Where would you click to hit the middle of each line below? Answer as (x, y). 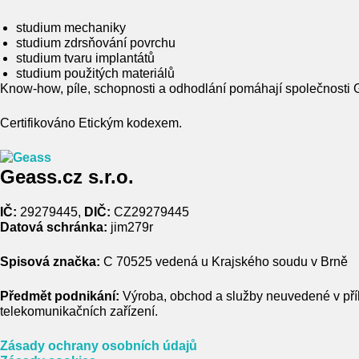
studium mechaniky (71, 27)
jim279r (130, 227)
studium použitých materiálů (95, 73)
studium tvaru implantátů (85, 58)
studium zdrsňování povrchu (96, 42)
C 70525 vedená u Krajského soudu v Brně (226, 261)
